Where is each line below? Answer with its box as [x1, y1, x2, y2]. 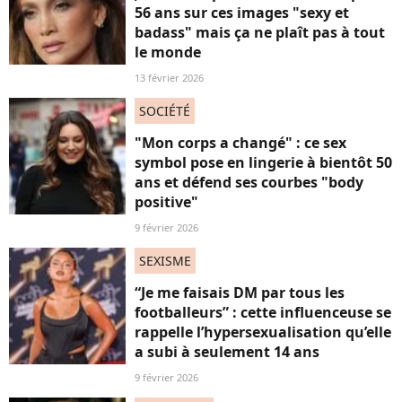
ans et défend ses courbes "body [135, 171, 363, 192]
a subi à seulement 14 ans [135, 341, 319, 362]
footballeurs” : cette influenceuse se [135, 301, 391, 322]
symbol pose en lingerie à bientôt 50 [135, 152, 392, 172]
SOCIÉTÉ [139, 101, 190, 119]
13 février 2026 [135, 70, 204, 84]
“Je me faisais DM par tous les [135, 282, 345, 302]
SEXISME [139, 251, 191, 269]
